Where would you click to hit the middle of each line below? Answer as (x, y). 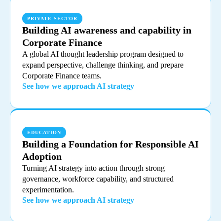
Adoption (42, 157)
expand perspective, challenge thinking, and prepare (103, 65)
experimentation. (48, 190)
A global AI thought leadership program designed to (103, 54)
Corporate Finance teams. (62, 76)
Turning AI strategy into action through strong (93, 168)
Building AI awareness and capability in (107, 30)
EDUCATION (44, 133)
